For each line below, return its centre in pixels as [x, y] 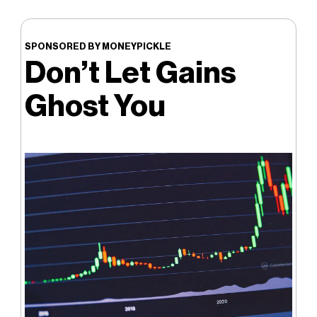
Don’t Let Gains [130, 72]
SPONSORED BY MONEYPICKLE [98, 46]
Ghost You [95, 105]
